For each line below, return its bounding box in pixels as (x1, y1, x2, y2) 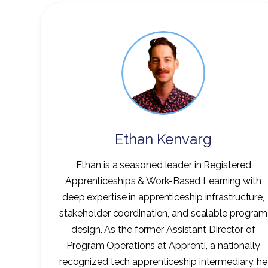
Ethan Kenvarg (115, 130, 212, 148)
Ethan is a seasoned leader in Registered (75, 159, 251, 170)
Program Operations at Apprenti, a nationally (66, 239, 260, 251)
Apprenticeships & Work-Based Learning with (65, 175, 261, 187)
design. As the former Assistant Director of (71, 223, 255, 235)
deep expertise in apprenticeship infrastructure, (62, 191, 265, 203)
